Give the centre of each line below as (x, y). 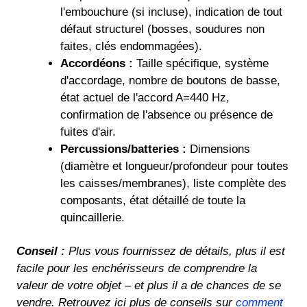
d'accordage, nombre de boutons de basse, (170, 81)
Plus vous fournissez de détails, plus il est (175, 251)
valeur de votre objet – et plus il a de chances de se (149, 286)
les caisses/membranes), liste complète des (173, 184)
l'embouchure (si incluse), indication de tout (171, 12)
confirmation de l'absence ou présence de (166, 115)
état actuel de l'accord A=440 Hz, (145, 98)
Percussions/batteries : (123, 149)
